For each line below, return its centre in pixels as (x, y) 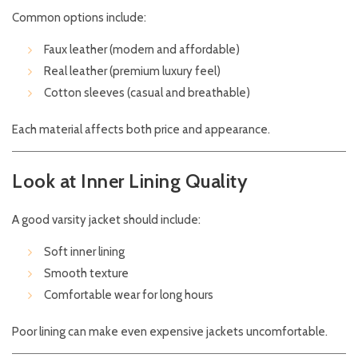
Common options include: (79, 18)
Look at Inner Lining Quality (130, 181)
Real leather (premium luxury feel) (132, 72)
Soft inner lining (84, 252)
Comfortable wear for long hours (129, 295)
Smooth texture (86, 274)
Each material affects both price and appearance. (141, 130)
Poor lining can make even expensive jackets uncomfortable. (170, 332)
